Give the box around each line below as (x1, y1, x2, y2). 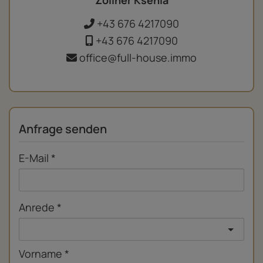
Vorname (19, 247, 62, 261)
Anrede (19, 200, 55, 215)
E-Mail (19, 151, 49, 166)
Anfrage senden (19, 121, 107, 137)
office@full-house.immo (77, 50, 197, 65)
